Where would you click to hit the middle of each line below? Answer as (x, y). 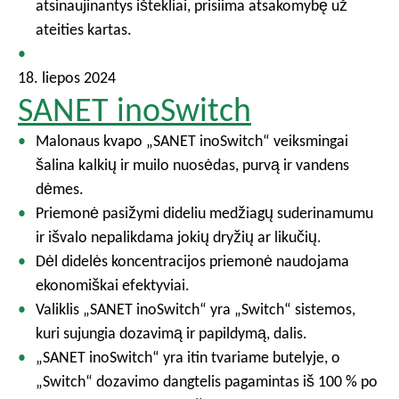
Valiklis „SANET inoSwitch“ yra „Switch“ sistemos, (195, 309)
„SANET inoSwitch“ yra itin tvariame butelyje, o (188, 357)
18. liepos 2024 (67, 77)
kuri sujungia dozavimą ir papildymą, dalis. (171, 333)
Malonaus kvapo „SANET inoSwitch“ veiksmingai (192, 141)
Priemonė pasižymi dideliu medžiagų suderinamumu (204, 213)
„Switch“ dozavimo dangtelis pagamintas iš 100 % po (207, 381)
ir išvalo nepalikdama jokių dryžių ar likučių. (179, 237)
